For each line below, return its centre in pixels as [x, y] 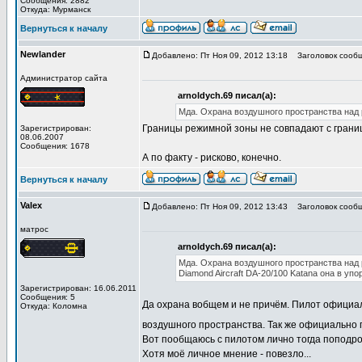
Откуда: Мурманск [55, 9]
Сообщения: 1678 [55, 146]
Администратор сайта [64, 78]
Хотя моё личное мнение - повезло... [227, 354]
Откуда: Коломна [54, 306]
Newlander [43, 54]
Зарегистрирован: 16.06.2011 [78, 288]
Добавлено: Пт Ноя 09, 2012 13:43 [220, 206]
